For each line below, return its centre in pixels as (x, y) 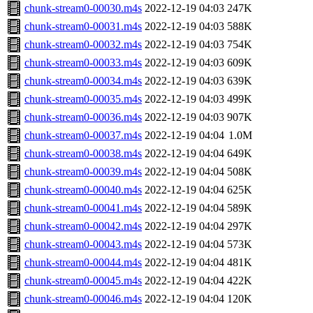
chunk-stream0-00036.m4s (83, 117)
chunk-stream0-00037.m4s (83, 136)
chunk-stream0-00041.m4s (83, 208)
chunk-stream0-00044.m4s (83, 263)
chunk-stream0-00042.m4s (83, 226)
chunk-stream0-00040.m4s (83, 190)
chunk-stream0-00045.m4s (83, 281)
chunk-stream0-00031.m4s (83, 27)
